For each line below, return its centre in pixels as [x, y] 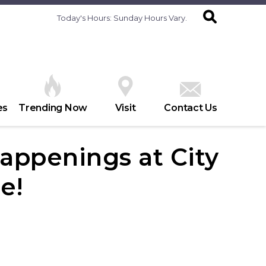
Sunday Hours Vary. [150, 18]
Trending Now [53, 108]
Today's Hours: [85, 18]
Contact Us [191, 108]
